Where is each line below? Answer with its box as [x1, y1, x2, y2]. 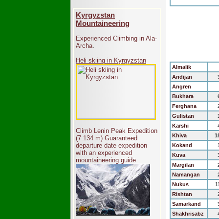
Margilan [171, 162, 194, 168]
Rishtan [171, 191, 192, 197]
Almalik [171, 64, 191, 70]
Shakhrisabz [171, 211, 204, 217]
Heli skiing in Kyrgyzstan [76, 57, 146, 64]
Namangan [171, 172, 200, 177]
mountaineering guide [76, 156, 136, 164]
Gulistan [171, 113, 194, 119]
